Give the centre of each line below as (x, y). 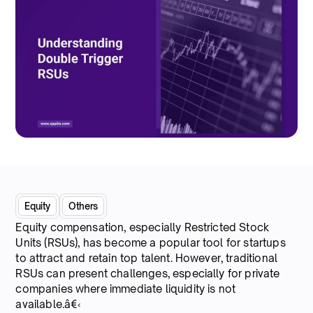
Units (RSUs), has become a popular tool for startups (151, 242)
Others (83, 206)
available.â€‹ (49, 304)
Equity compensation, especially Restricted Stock (143, 227)
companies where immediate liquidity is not (126, 289)
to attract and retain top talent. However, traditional (147, 258)
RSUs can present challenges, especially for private (148, 273)
